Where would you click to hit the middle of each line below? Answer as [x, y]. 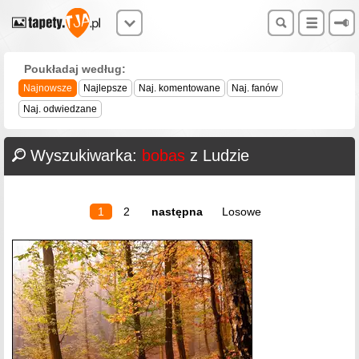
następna [177, 212]
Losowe [242, 212]
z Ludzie [217, 155]
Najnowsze [48, 88]
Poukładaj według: [75, 69]
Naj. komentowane [179, 88]
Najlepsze [105, 88]
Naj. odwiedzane [60, 109]
